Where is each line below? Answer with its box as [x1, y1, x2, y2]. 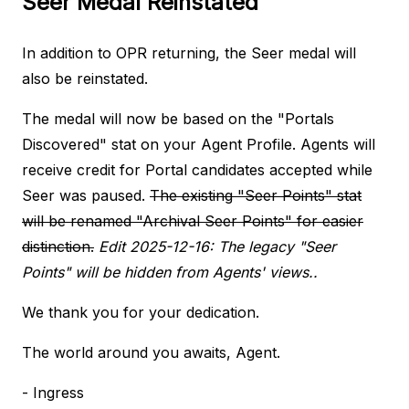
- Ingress [22, 383, 84, 402]
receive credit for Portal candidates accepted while [22, 160, 372, 179]
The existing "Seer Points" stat [150, 185, 362, 204]
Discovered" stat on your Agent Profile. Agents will [22, 134, 375, 153]
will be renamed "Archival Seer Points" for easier [22, 211, 363, 230]
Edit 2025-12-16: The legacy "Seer [99, 236, 336, 256]
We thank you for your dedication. [22, 302, 259, 321]
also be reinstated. [22, 68, 148, 88]
